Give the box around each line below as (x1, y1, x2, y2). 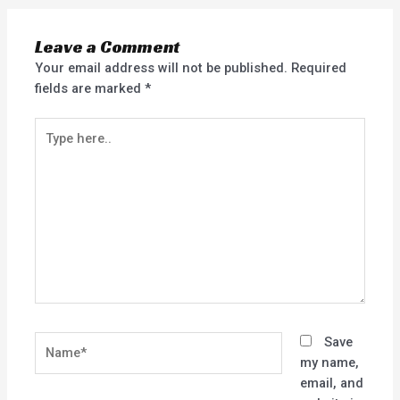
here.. (34, 139, 70, 156)
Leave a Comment (35, 35, 180, 58)
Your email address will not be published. (35, 59, 288, 76)
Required (291, 59, 347, 76)
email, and (299, 375, 363, 392)
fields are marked (35, 79, 146, 96)
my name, (299, 354, 359, 371)
